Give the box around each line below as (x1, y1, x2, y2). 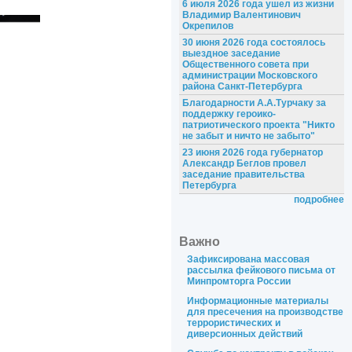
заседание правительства (181, 169, 305, 181)
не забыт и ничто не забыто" (181, 130, 315, 142)
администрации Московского (181, 70, 317, 82)
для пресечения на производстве (187, 306, 343, 317)
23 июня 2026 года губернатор (181, 147, 323, 159)
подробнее (294, 194, 344, 206)
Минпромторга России (187, 275, 291, 287)
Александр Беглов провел (181, 158, 306, 170)
